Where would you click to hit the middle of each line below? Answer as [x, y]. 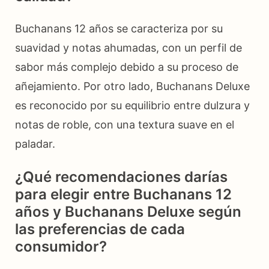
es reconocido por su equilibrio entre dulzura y [132, 106]
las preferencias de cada [100, 229]
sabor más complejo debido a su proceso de [127, 67]
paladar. [35, 144]
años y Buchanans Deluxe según [128, 212]
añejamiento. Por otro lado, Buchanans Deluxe [132, 86]
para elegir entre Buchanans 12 [123, 195]
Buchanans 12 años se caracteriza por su [119, 29]
